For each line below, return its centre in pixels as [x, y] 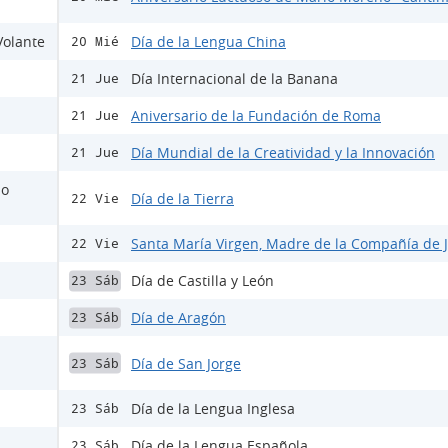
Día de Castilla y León [202, 281]
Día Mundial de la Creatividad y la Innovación [283, 153]
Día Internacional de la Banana [234, 79]
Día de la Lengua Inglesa [213, 409]
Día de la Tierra [182, 198]
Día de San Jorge [186, 363]
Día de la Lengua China [208, 42]
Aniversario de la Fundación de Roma [256, 116]
